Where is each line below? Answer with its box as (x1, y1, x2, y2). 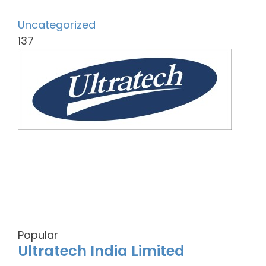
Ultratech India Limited (18, 241, 185, 261)
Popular (18, 227, 58, 242)
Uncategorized (18, 17, 96, 32)
